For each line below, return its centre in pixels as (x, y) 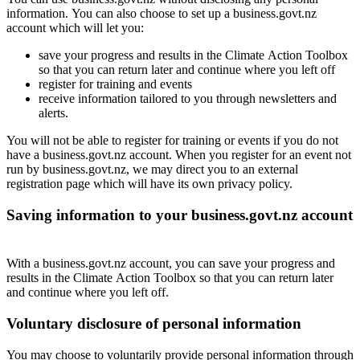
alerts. (53, 113)
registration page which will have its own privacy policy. (149, 184)
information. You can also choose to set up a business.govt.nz (162, 13)
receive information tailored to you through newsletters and (188, 98)
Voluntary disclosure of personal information (154, 324)
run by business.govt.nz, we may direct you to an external (152, 169)
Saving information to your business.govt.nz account (180, 215)
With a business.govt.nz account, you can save (125, 264)
